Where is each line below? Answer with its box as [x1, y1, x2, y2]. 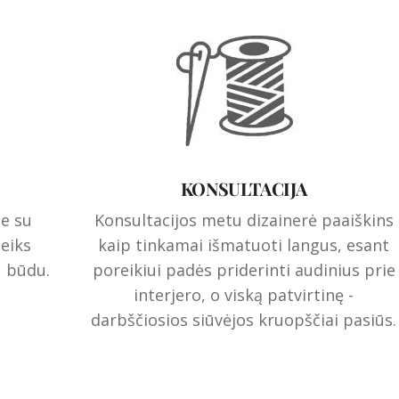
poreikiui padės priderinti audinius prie [92, 259, 395, 281]
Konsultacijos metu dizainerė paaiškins [94, 209, 394, 232]
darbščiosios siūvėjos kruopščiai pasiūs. [91, 309, 397, 331]
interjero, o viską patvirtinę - [134, 284, 354, 306]
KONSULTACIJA [180, 176, 308, 201]
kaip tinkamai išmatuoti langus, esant [98, 234, 390, 256]
